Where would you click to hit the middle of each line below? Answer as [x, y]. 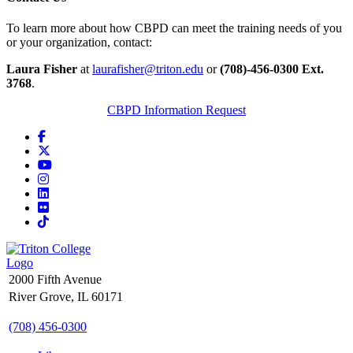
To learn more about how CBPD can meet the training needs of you [174, 28]
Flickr [63, 206]
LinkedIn [71, 192]
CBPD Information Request [176, 110]
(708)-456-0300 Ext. [272, 69]
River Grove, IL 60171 [66, 296]
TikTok [66, 221]
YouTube [74, 164]
